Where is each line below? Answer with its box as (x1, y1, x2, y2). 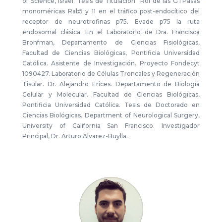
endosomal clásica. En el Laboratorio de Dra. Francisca (22, 28, 200, 36)
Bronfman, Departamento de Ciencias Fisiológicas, (22, 39, 200, 46)
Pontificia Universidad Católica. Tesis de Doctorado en (22, 101, 200, 109)
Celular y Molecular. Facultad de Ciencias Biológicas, (22, 91, 200, 98)
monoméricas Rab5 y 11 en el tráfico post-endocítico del (22, 7, 200, 15)
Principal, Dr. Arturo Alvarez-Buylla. (22, 132, 128, 140)
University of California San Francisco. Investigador (22, 122, 200, 129)
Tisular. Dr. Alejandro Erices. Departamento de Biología (22, 80, 200, 88)
